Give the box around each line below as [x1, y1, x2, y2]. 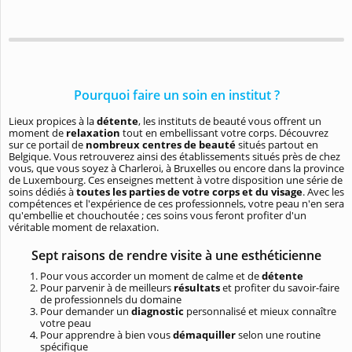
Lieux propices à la [9, 113, 97, 128]
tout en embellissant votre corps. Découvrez [123, 125, 328, 140]
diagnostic [131, 303, 186, 318]
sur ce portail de [9, 137, 86, 152]
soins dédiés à [9, 184, 76, 199]
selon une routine [236, 327, 321, 342]
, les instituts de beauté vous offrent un [138, 113, 321, 128]
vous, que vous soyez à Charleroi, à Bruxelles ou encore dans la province [9, 160, 344, 175]
